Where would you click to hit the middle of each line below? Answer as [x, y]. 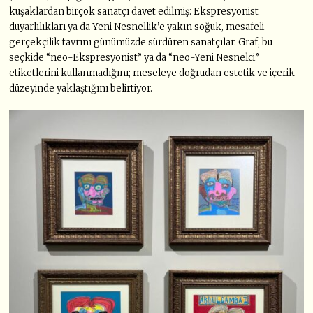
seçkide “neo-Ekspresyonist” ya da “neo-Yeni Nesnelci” [134, 57]
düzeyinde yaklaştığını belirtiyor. [81, 88]
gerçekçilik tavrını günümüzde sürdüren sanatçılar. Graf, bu [141, 42]
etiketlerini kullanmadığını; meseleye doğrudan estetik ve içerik [152, 73]
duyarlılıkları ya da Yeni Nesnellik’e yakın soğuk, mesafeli [137, 27]
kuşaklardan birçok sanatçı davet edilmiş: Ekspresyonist [134, 11]
